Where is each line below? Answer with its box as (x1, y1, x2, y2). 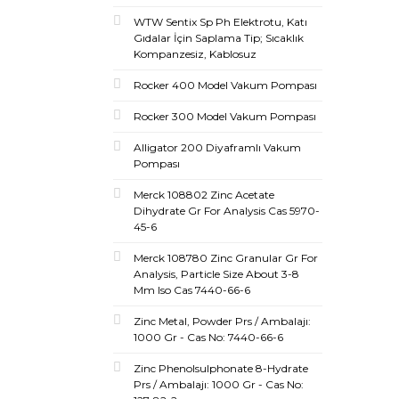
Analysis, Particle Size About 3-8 (134, 267, 299, 281)
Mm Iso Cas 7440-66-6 (134, 283, 250, 297)
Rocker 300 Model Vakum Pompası (134, 110, 316, 123)
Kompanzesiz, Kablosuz (134, 47, 256, 61)
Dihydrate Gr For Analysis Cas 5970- (134, 204, 320, 217)
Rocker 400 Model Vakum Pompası (134, 78, 317, 92)
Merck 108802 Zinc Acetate (134, 188, 274, 201)
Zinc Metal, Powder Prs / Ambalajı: (134, 314, 311, 328)
